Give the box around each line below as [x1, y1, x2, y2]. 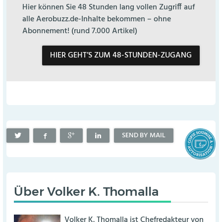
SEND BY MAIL [121, 130, 166, 141]
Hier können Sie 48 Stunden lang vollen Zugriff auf [22, 1, 195, 14]
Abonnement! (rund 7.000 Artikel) [22, 25, 137, 38]
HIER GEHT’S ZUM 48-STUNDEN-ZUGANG [50, 49, 192, 62]
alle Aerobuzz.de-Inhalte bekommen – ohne [22, 13, 171, 26]
